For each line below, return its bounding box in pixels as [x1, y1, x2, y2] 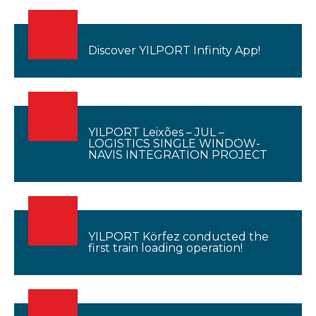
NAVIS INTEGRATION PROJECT [88, 148, 267, 162]
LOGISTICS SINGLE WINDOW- [88, 137, 260, 150]
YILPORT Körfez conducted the [88, 230, 269, 243]
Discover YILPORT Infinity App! [88, 44, 260, 57]
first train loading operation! [88, 241, 243, 255]
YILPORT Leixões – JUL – [88, 126, 224, 139]
